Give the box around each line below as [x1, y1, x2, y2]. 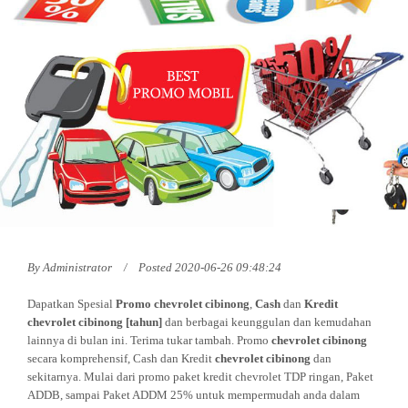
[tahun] [123, 315, 162, 330]
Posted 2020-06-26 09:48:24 [138, 260, 281, 275]
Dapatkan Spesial [27, 297, 116, 311]
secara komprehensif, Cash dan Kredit [27, 352, 215, 366]
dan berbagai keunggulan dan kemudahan [162, 315, 372, 330]
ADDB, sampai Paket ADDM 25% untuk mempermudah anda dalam [27, 388, 360, 403]
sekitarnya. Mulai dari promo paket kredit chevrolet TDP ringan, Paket [27, 370, 373, 384]
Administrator [43, 260, 112, 275]
